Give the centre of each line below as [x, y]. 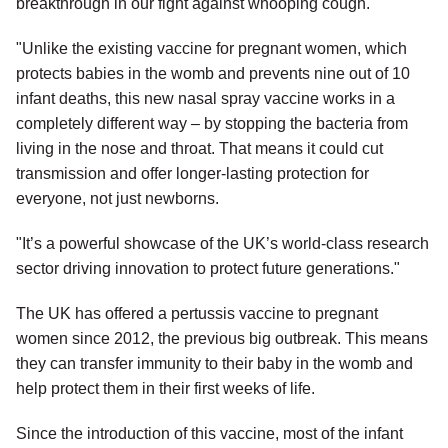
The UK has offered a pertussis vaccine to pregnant [197, 314]
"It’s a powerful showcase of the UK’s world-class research [222, 244]
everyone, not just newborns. [117, 199]
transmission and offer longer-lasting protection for [192, 174]
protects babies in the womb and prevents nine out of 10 [213, 74]
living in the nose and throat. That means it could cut [199, 149]
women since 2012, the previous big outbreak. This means [222, 339]
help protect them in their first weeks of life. [165, 389]
